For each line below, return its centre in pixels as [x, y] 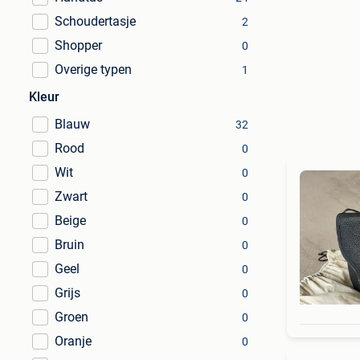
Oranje [73, 341]
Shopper [78, 45]
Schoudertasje [95, 21]
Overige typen [93, 70]
